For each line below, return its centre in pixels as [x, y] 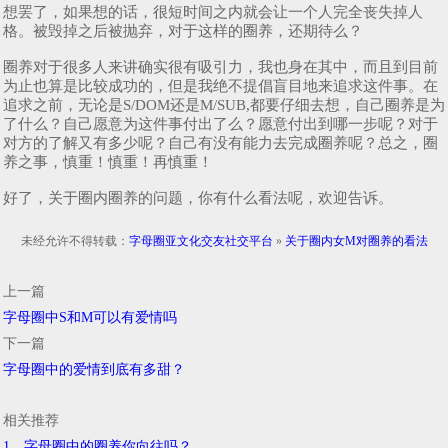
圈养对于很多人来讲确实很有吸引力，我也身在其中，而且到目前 [220, 66]
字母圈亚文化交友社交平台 [200, 240]
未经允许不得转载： [74, 240]
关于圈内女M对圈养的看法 [356, 240]
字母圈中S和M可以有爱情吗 [90, 317]
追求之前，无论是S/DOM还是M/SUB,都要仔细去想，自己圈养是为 [224, 104]
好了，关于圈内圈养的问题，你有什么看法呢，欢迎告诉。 [198, 197]
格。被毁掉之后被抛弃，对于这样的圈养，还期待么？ [183, 30]
